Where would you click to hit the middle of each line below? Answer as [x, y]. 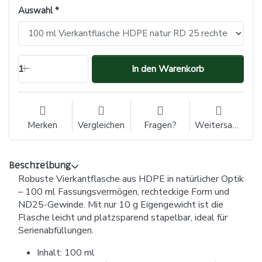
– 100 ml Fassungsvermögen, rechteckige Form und [124, 192]
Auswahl [35, 10]
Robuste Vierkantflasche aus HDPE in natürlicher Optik [131, 179]
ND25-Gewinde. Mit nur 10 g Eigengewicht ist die [121, 204]
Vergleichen [101, 125]
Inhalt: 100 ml [66, 252]
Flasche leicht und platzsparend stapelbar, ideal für [123, 217]
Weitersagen [235, 125]
